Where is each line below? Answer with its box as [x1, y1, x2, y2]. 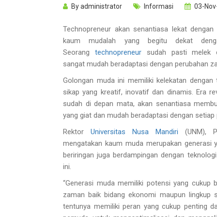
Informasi [142, 2, 173, 11]
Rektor [63, 127, 91, 137]
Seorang [63, 48, 95, 57]
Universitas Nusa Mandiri [91, 127, 178, 137]
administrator [80, 2, 122, 11]
